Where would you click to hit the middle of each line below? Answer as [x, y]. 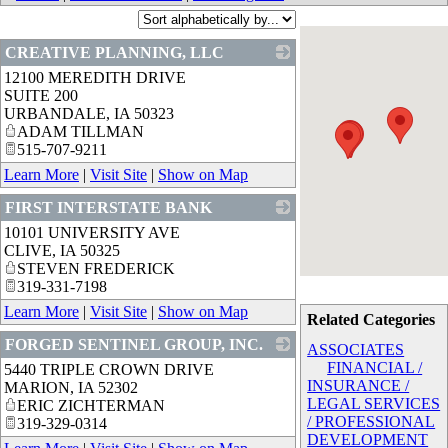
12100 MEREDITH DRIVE [95, 77]
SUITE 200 [41, 95]
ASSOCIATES [356, 349]
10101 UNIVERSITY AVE [92, 232]
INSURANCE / [358, 385]
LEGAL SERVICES [374, 403]
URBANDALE [55, 113]
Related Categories [371, 319]
